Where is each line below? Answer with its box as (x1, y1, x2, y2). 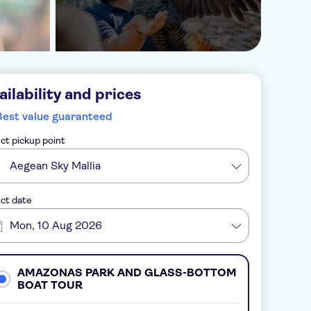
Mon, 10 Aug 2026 (10, 219, 102, 232)
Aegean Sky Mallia (10, 159, 101, 172)
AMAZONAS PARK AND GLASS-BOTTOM (17, 265, 237, 279)
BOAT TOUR (17, 278, 83, 292)
